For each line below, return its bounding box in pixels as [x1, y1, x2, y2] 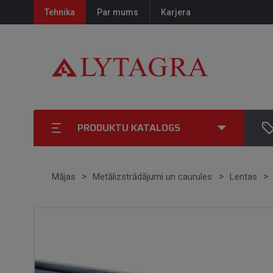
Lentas [230, 171, 258, 182]
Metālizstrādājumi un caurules [93, 171, 213, 182]
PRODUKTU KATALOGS [77, 120, 180, 135]
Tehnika [44, 7, 75, 17]
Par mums [96, 7, 138, 17]
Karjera [160, 7, 191, 17]
